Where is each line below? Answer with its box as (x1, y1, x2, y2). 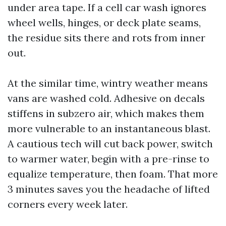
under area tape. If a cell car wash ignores (8, 1, 206, 14)
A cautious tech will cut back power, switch (8, 137, 213, 150)
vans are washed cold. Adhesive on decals (8, 92, 205, 104)
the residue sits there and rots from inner (8, 31, 205, 44)
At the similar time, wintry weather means (8, 77, 208, 89)
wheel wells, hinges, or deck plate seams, (8, 16, 201, 29)
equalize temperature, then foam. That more (8, 167, 218, 180)
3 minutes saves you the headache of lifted (8, 183, 210, 195)
